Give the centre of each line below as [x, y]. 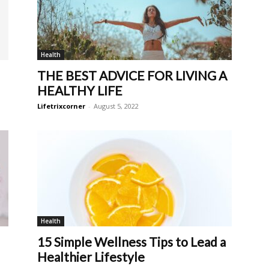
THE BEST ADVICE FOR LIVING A [132, 75]
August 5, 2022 [116, 106]
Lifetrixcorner [61, 106]
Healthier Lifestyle [91, 257]
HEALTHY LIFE [80, 90]
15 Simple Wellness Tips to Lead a [131, 242]
